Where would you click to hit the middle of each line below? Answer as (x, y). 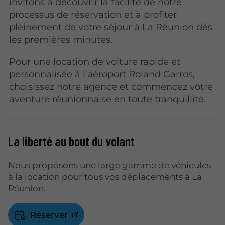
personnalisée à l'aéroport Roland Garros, (102, 74)
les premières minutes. (61, 40)
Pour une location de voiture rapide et (95, 61)
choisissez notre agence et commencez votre (111, 86)
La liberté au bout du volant (71, 141)
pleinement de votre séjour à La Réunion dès (111, 27)
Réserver (49, 215)
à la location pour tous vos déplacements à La (105, 177)
